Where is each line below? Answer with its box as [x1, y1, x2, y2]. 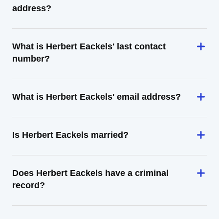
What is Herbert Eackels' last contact [12, 42, 166, 51]
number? [12, 54, 50, 64]
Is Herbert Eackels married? [12, 130, 129, 140]
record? [12, 180, 45, 190]
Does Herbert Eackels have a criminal [12, 168, 169, 178]
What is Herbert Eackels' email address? [12, 92, 181, 102]
